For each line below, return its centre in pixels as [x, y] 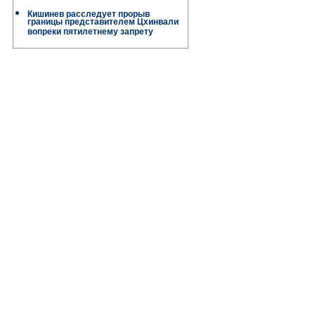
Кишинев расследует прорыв [89, 14]
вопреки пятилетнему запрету [90, 33]
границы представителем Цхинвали [103, 24]
